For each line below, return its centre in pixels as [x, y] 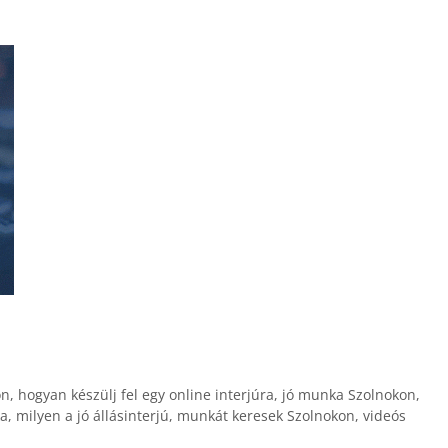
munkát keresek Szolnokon [266, 416]
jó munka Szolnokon [348, 395]
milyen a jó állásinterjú [92, 416]
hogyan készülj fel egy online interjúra [145, 395]
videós [384, 416]
